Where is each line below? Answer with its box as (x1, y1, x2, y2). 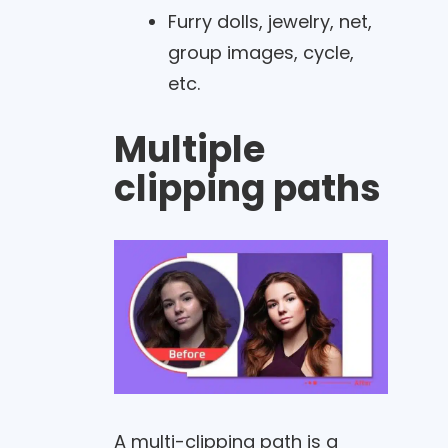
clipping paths (113, 163, 381, 215)
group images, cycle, (167, 39, 354, 65)
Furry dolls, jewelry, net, (167, 8, 372, 34)
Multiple (113, 124, 265, 176)
